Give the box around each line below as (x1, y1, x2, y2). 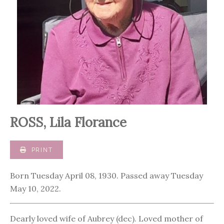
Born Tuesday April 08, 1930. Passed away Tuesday (10, 170, 203, 181)
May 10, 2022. (10, 183, 61, 194)
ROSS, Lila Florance (10, 114, 126, 131)
